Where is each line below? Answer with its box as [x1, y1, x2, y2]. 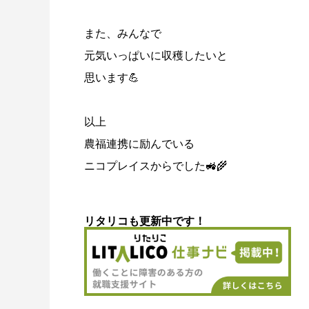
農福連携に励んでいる [84, 138, 195, 150]
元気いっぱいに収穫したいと [84, 50, 228, 61]
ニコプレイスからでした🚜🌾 [84, 160, 228, 172]
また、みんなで [84, 28, 161, 39]
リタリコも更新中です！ [84, 215, 206, 227]
